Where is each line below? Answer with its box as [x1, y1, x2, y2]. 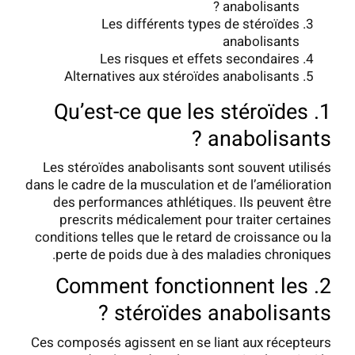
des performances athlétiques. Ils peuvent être [53, 193, 331, 213]
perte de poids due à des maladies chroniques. [55, 245, 331, 265]
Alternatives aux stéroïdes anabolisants [64, 67, 300, 87]
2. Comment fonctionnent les [55, 271, 308, 303]
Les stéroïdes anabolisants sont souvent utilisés [43, 158, 331, 178]
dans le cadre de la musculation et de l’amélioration [25, 175, 331, 196]
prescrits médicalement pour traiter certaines [59, 210, 331, 231]
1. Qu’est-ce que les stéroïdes [54, 97, 308, 128]
